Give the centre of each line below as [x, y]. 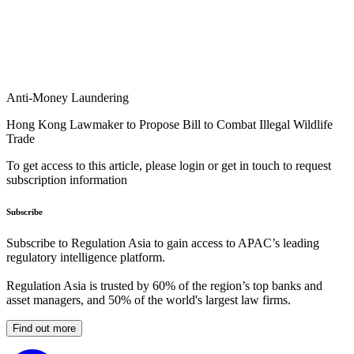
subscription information [67, 180]
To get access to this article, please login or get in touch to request [169, 166]
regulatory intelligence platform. [86, 258]
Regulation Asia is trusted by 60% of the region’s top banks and [164, 286]
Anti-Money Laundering [68, 98]
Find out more [44, 329]
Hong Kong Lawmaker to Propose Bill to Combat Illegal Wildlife [169, 125]
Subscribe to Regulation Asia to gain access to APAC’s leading [163, 243]
